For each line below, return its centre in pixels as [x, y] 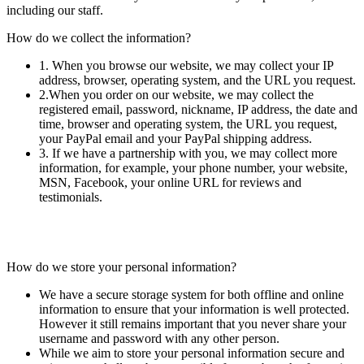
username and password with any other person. [159, 339]
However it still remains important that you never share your [193, 324]
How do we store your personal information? [121, 267]
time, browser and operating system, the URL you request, [188, 124]
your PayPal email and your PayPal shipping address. [175, 139]
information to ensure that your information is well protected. [194, 310]
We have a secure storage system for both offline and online [191, 295]
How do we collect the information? [99, 38]
